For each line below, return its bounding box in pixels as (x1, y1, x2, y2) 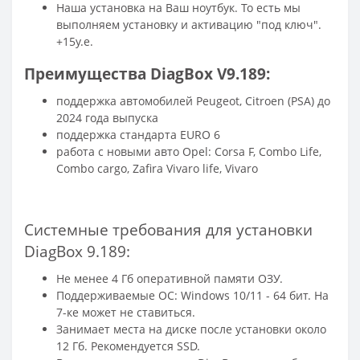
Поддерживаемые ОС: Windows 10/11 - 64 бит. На (56, 287, 329, 303)
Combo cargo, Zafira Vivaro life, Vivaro (56, 160, 258, 176)
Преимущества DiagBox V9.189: (24, 62, 270, 84)
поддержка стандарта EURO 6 (56, 126, 220, 142)
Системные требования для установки (24, 218, 313, 240)
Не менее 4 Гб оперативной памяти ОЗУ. (56, 270, 283, 286)
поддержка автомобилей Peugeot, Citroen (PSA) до (56, 92, 330, 108)
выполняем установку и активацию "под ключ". (56, 16, 321, 32)
